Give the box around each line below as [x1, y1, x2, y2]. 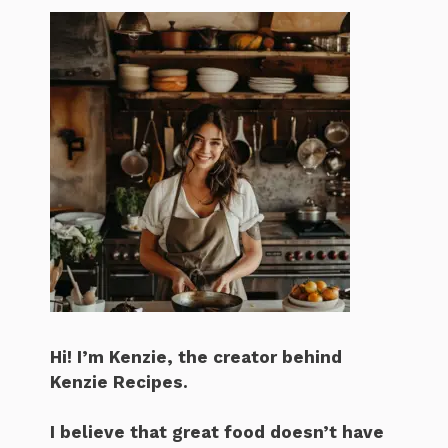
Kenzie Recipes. [50, 371, 188, 392]
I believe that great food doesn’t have [50, 422, 384, 443]
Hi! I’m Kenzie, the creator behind [50, 346, 342, 367]
